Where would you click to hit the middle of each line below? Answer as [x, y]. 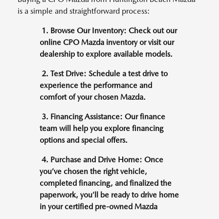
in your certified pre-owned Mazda [99, 207]
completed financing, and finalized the [106, 183]
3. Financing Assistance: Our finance [102, 117]
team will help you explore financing [101, 129]
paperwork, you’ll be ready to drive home [109, 195]
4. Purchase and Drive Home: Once [101, 160]
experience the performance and [96, 86]
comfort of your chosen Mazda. [93, 97]
